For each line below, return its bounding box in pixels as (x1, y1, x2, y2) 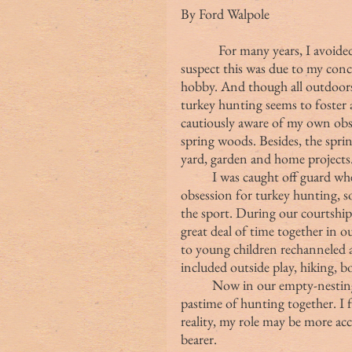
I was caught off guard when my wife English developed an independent (181, 167, 212, 185)
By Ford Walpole (181, 4, 269, 23)
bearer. (181, 329, 217, 348)
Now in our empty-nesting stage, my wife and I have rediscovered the (181, 275, 212, 294)
